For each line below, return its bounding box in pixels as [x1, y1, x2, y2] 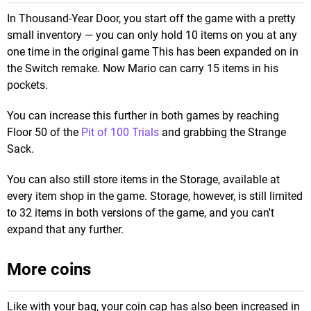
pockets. [7, 78, 48, 92]
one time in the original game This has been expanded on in [7, 44, 299, 58]
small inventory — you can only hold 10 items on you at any [7, 28, 297, 42]
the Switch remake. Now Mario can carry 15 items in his [7, 61, 278, 75]
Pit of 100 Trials [81, 125, 159, 139]
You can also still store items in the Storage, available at [7, 172, 280, 186]
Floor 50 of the [7, 125, 81, 139]
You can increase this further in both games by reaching [7, 108, 279, 122]
